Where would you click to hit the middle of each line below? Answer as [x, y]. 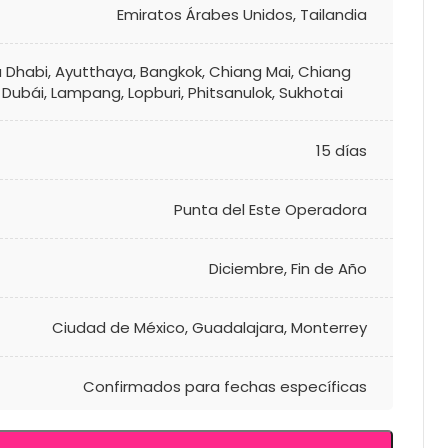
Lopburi [154, 92]
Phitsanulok [230, 92]
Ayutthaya [94, 71]
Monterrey [329, 327]
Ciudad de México [118, 327]
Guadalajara [238, 327]
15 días [341, 150]
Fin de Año [329, 268]
